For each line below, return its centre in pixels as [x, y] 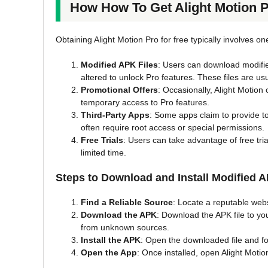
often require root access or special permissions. [173, 127]
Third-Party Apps [115, 115]
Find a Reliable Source [127, 202]
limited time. [103, 152]
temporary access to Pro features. [145, 102]
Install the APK [111, 240]
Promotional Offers [119, 89]
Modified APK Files [119, 64]
